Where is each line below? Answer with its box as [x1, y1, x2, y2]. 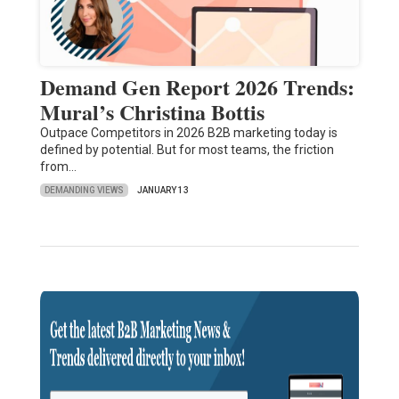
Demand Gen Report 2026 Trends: [39, 71, 354, 103]
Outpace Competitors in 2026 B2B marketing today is [39, 126, 338, 141]
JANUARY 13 [136, 185, 189, 196]
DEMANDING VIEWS [44, 184, 124, 195]
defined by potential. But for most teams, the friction [39, 142, 334, 158]
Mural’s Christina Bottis [39, 96, 265, 128]
